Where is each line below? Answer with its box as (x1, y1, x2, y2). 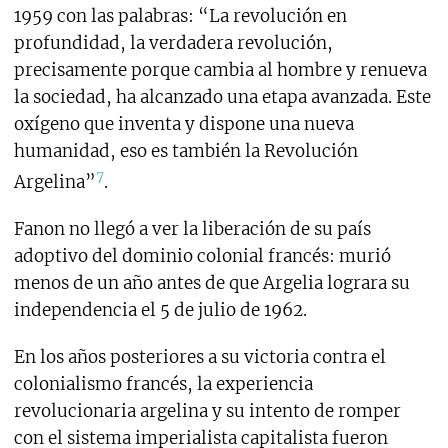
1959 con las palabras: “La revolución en (13, 5, 347, 28)
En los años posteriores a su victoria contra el (13, 345, 386, 368)
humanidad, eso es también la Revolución (13, 140, 358, 163)
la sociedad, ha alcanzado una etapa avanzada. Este (13, 86, 431, 109)
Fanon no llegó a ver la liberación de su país (13, 217, 371, 240)
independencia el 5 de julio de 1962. (13, 298, 307, 321)
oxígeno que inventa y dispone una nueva (13, 113, 354, 136)
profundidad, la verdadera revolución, (13, 32, 333, 55)
